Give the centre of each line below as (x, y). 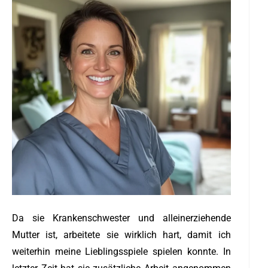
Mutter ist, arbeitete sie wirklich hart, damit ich (121, 235)
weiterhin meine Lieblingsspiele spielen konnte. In (121, 252)
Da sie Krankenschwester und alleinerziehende (121, 218)
